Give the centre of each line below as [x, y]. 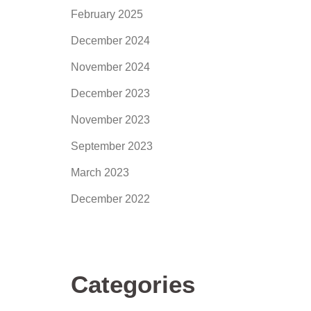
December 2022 [110, 199]
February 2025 [107, 14]
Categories [133, 284]
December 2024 [110, 41]
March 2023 [100, 173]
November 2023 [110, 120]
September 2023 [112, 146]
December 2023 [110, 93]
